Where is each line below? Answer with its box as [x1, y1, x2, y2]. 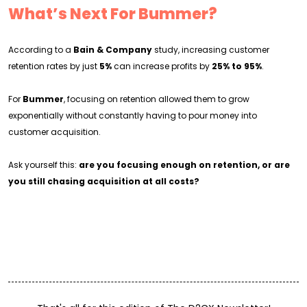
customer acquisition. [8, 126, 101, 138]
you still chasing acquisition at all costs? [8, 175, 199, 187]
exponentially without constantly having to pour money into [8, 110, 257, 121]
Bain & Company [73, 44, 152, 56]
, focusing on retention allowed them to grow [64, 93, 249, 105]
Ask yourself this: [8, 159, 79, 171]
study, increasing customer [152, 44, 269, 56]
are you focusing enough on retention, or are [79, 159, 290, 171]
